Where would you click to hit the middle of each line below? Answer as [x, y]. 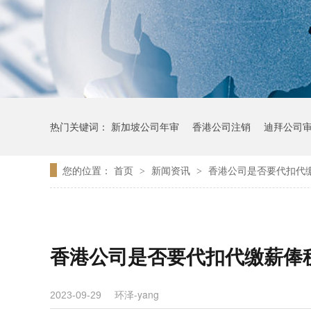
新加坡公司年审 [145, 126]
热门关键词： [81, 126]
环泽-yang [137, 294]
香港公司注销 [221, 126]
